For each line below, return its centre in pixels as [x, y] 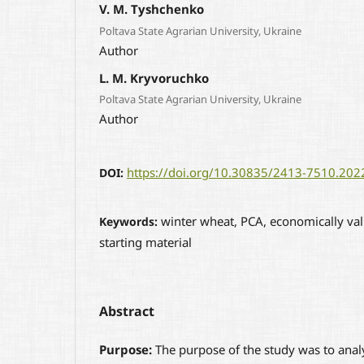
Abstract [127, 312]
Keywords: [130, 222]
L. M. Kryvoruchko [154, 78]
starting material [145, 243]
